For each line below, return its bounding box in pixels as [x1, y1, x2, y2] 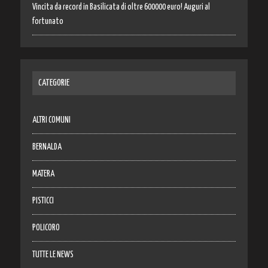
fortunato [32, 17, 63, 26]
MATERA [32, 169, 54, 178]
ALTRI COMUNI [32, 115, 71, 124]
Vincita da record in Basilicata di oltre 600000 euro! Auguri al [32, 2, 210, 11]
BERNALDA [32, 142, 62, 151]
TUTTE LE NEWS [32, 250, 74, 259]
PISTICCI [32, 196, 54, 205]
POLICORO [32, 223, 60, 232]
